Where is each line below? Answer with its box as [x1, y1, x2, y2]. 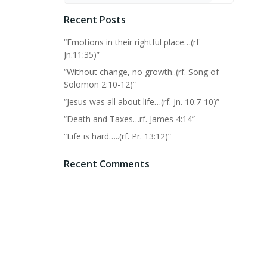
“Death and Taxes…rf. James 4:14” [63, 113, 195, 125]
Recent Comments [63, 157, 150, 170]
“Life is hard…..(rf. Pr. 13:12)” [63, 131, 171, 142]
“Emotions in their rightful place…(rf [63, 36, 199, 48]
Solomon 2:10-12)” [63, 79, 136, 90]
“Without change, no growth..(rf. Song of [63, 66, 219, 77]
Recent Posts [63, 13, 126, 26]
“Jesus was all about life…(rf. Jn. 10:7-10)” [63, 96, 219, 107]
